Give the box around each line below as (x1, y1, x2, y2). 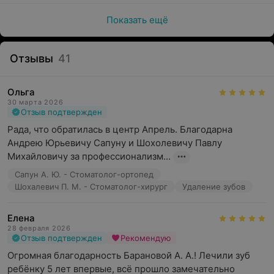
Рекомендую (120, 233, 171, 243)
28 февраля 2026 (7, 224, 71, 232)
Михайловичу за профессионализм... (7, 150, 171, 162)
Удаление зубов (182, 182, 245, 191)
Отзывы (10, 52, 53, 65)
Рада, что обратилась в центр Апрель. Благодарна (7, 124, 232, 135)
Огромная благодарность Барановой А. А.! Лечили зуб (7, 250, 250, 261)
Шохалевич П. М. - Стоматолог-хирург (15, 182, 168, 191)
